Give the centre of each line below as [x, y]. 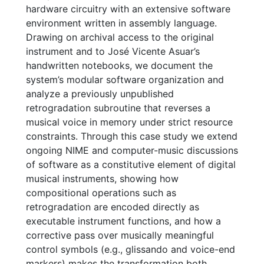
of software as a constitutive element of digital [131, 164]
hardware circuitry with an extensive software [128, 9]
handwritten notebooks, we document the [119, 65]
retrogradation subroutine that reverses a [118, 108]
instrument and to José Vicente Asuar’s [113, 51]
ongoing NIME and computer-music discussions [132, 150]
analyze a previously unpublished [100, 93]
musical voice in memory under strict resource [129, 122]
